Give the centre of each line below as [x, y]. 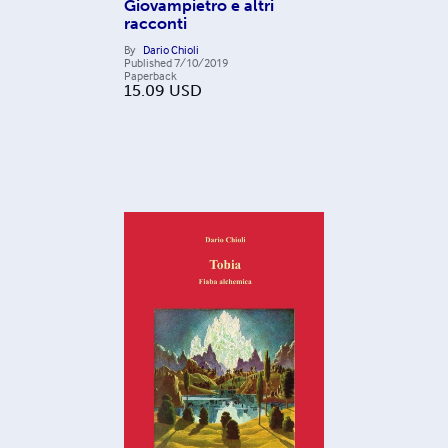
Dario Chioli [171, 50]
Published [148, 63]
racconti [155, 24]
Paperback [150, 76]
